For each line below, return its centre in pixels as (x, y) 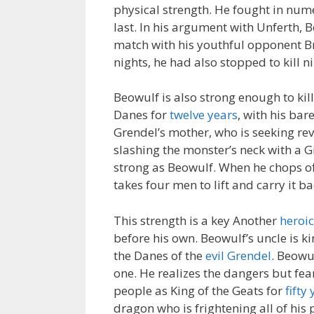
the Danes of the (159, 255)
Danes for (142, 115)
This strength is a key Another (197, 220)
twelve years (204, 115)
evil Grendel (238, 255)
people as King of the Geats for (199, 290)
